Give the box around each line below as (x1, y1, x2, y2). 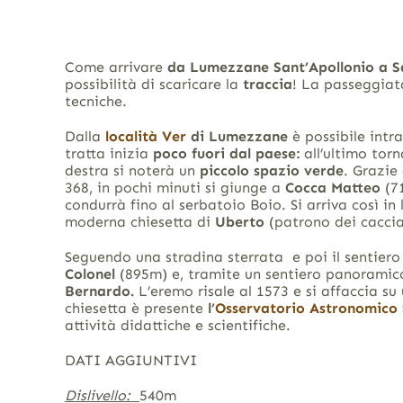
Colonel (64, 265, 115, 283)
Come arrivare (64, 58, 167, 76)
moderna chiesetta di (64, 213, 215, 231)
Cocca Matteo (284, 179, 385, 197)
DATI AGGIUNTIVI (64, 352, 197, 370)
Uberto (214, 213, 264, 231)
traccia (242, 76, 292, 94)
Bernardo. (64, 282, 139, 300)
